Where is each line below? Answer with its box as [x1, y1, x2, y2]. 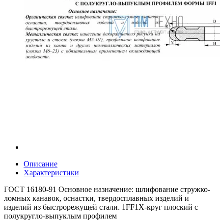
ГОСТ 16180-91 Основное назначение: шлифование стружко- [4, 185, 210, 193]
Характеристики [24, 168, 79, 177]
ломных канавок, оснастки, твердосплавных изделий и [4, 193, 189, 202]
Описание [24, 159, 57, 168]
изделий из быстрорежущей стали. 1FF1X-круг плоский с [4, 202, 198, 211]
